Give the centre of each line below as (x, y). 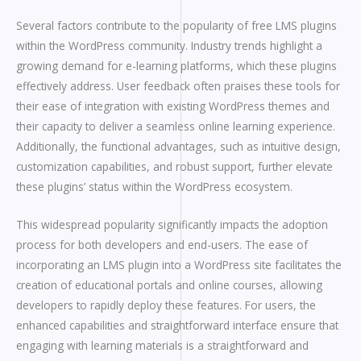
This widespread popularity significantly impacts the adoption (172, 224)
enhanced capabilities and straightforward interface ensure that (177, 325)
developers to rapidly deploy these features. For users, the (166, 305)
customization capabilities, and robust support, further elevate (174, 166)
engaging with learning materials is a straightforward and (162, 345)
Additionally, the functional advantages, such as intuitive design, (178, 146)
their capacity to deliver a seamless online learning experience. (176, 126)
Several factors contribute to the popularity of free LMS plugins (176, 25)
